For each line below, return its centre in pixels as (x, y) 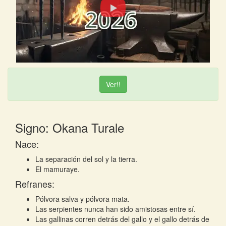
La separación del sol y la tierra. (86, 159)
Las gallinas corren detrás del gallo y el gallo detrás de (122, 219)
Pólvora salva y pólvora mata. (82, 199)
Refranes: (35, 184)
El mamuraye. (58, 169)
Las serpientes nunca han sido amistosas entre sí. (116, 209)
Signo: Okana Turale (70, 127)
